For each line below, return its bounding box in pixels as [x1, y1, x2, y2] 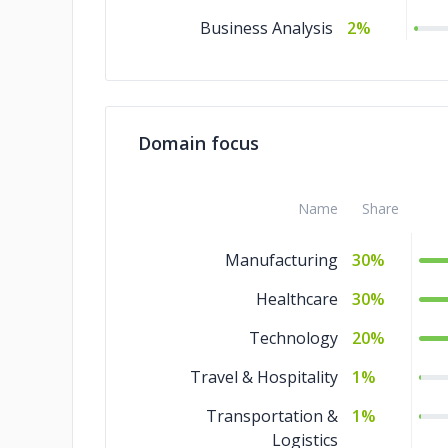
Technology [249, 327, 338, 349]
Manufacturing [225, 249, 338, 271]
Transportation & [206, 405, 338, 427]
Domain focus [138, 131, 259, 155]
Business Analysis [200, 17, 333, 39]
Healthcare [256, 288, 338, 310]
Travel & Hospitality [190, 366, 338, 388]
